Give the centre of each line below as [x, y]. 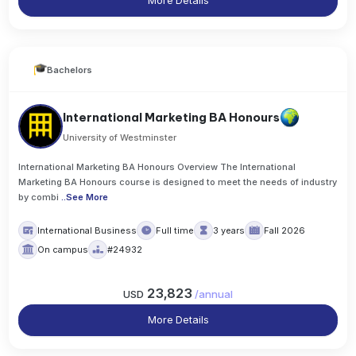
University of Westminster [120, 138]
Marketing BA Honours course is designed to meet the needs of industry [178, 182]
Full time [175, 230]
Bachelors [70, 70]
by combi [39, 197]
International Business [87, 230]
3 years [229, 230]
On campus [63, 249]
